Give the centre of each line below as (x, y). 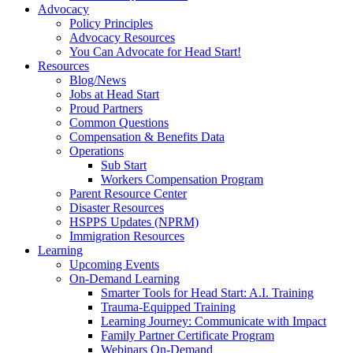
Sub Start (124, 165)
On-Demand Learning (124, 279)
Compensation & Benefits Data (147, 137)
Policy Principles (111, 23)
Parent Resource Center (128, 193)
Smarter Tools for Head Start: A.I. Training (207, 293)
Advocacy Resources (122, 37)
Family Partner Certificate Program (188, 335)
